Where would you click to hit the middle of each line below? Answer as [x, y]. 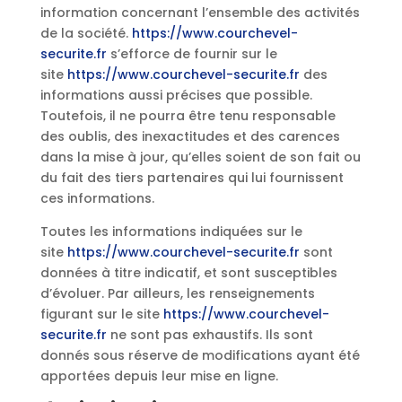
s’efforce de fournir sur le [192, 54]
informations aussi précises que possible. [176, 95]
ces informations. [97, 198]
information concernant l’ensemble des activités [200, 13]
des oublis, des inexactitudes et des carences [190, 136]
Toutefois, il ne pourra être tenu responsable [188, 116]
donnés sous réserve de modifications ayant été [200, 355]
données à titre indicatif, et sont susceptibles [188, 273]
